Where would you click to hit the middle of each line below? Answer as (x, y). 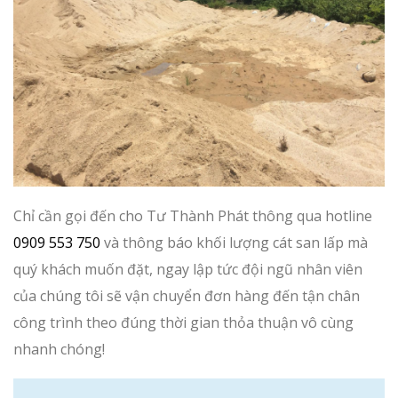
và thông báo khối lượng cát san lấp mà (234, 243)
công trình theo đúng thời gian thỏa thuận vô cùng (183, 323)
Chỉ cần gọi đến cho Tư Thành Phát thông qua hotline (193, 216)
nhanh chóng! (59, 350)
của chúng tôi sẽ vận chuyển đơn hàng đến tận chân (187, 296)
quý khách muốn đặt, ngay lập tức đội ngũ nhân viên (188, 270)
